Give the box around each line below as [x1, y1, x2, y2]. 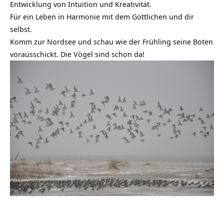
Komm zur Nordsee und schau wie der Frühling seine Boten [10, 36, 213, 46]
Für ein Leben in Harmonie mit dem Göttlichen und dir [10, 11, 194, 21]
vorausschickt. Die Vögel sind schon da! [10, 48, 144, 59]
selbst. [10, 23, 32, 34]
